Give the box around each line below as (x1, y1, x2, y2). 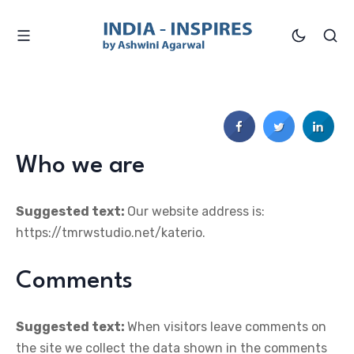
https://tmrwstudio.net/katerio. (16, 225, 205, 240)
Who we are (16, 154, 145, 178)
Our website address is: (127, 204, 265, 219)
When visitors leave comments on (127, 319, 326, 334)
